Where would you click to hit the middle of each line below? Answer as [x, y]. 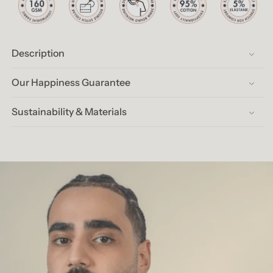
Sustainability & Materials [69, 112]
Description [38, 53]
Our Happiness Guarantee [71, 83]
